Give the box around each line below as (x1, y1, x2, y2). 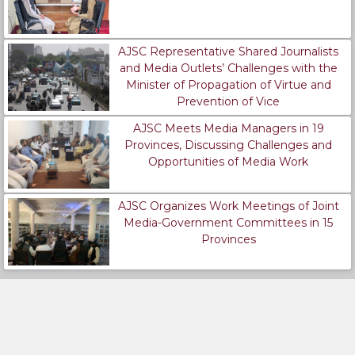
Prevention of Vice (177, 94, 281, 109)
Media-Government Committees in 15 (124, 215, 334, 230)
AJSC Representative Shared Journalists (118, 44, 339, 59)
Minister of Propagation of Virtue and (125, 77, 331, 92)
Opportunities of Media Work (148, 155, 309, 170)
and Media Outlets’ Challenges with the (119, 60, 338, 75)
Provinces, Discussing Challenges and (124, 138, 333, 153)
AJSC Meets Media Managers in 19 (132, 121, 324, 136)
